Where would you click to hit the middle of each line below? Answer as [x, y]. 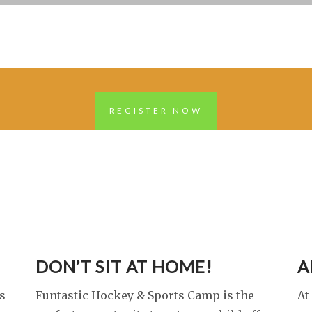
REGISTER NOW [156, 110]
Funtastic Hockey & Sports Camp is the [145, 295]
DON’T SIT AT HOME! [124, 266]
